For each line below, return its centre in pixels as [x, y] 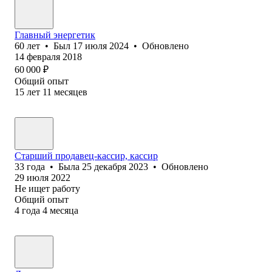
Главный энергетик [55, 35]
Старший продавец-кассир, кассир [86, 155]
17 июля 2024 [101, 46]
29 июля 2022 [42, 177]
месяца [64, 210]
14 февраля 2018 [48, 56]
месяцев [71, 92]
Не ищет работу [47, 188]
